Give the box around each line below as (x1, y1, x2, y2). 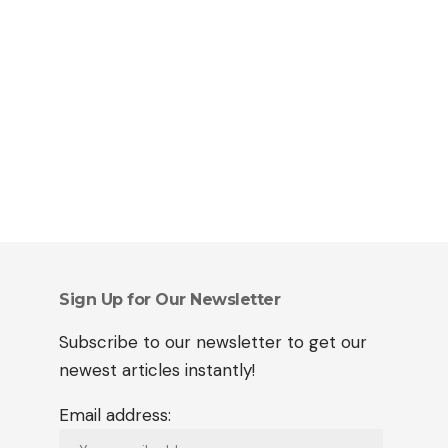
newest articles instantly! (59, 358, 255, 381)
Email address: (59, 403, 171, 426)
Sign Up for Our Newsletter (59, 289, 280, 309)
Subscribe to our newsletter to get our (59, 330, 367, 353)
